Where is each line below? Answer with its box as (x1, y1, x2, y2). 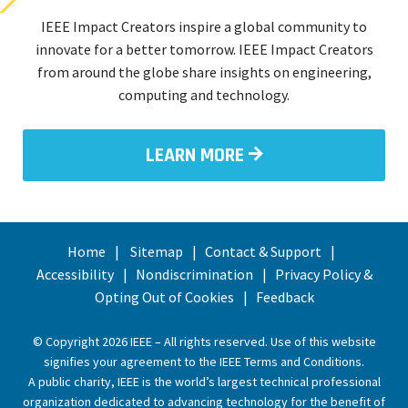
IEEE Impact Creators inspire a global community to (41, 17, 367, 36)
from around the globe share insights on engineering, (36, 63, 372, 81)
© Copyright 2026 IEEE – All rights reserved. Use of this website (32, 333, 376, 350)
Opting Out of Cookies (94, 288, 234, 306)
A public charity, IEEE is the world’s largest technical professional (27, 373, 381, 390)
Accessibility (36, 265, 114, 283)
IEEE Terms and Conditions (219, 353, 362, 370)
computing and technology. (118, 86, 290, 104)
